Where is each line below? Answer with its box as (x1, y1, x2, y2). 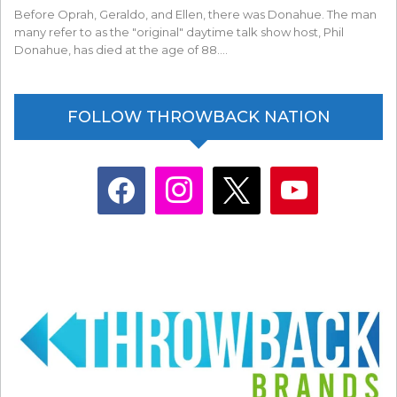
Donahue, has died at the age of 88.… (14, 42, 228, 57)
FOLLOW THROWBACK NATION (66, 106, 331, 127)
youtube (269, 168, 311, 183)
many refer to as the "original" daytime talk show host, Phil (14, 24, 344, 39)
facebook (96, 168, 147, 183)
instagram (153, 168, 206, 183)
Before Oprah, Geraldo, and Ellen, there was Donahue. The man (14, 6, 377, 21)
